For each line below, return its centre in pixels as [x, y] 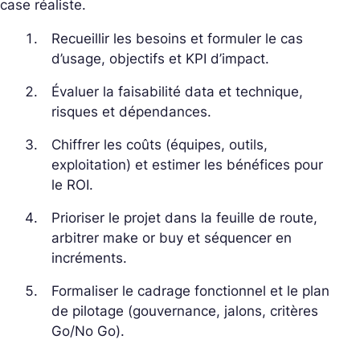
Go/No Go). [88, 331]
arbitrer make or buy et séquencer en [172, 237]
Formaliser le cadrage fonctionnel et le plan [190, 290]
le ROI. [72, 184]
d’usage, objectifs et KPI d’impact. [160, 58]
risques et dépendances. [131, 111]
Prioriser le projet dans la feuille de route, [184, 217]
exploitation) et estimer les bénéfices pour [187, 164]
